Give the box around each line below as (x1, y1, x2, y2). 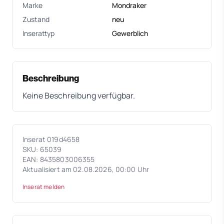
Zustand (22, 14, 49, 24)
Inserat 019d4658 (22, 134, 80, 144)
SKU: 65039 (22, 144, 62, 154)
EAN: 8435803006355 (22, 154, 95, 164)
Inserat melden (22, 182, 65, 191)
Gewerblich (112, 28, 148, 38)
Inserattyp (22, 28, 54, 38)
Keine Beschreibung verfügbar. (22, 89, 135, 101)
